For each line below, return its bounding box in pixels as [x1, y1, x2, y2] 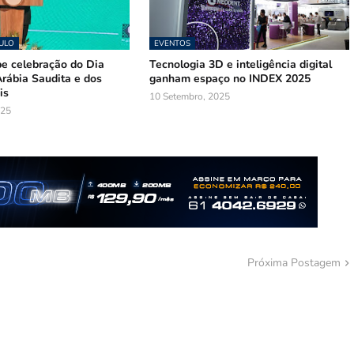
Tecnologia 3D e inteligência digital [149, 57, 333, 72]
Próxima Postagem [247, 255, 341, 270]
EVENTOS [154, 38, 191, 49]
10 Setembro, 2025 [149, 90, 231, 103]
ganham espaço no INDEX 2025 [149, 71, 311, 86]
